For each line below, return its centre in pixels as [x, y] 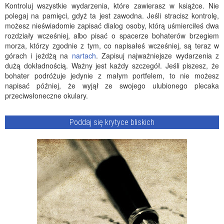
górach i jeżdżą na [38, 55]
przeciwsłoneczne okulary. [46, 95]
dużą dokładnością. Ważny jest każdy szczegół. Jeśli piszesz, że [112, 65]
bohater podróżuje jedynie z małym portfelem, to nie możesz [112, 75]
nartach [84, 55]
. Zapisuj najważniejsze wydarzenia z [157, 55]
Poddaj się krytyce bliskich [112, 122]
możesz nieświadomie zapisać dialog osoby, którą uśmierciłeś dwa [112, 25]
